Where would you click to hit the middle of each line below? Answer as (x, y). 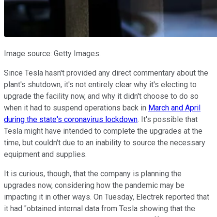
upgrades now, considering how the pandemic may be (94, 185)
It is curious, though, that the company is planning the (93, 173)
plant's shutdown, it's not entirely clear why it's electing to (100, 84)
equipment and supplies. (45, 154)
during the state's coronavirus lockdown (71, 119)
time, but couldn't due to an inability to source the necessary (105, 142)
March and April (174, 108)
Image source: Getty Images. (52, 53)
